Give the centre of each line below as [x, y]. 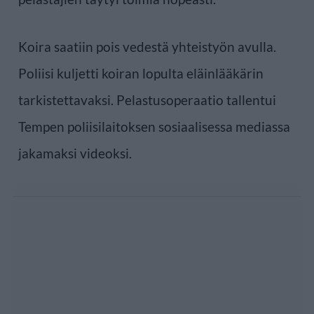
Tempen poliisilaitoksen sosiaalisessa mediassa [154, 126]
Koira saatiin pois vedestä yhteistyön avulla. [147, 46]
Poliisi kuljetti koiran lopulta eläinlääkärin [141, 73]
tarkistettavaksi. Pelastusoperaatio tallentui [147, 100]
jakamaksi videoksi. [75, 153]
